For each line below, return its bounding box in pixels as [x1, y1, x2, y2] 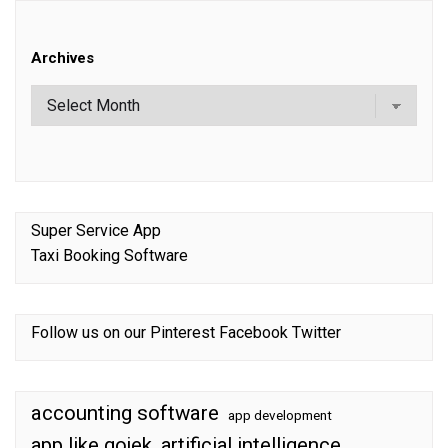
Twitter [292, 323, 341, 343]
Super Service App [31, 221, 161, 241]
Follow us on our [31, 323, 150, 343]
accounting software [31, 401, 219, 426]
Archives [31, 49, 94, 68]
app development [228, 408, 332, 424]
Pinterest [150, 323, 215, 343]
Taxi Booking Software [31, 246, 188, 266]
